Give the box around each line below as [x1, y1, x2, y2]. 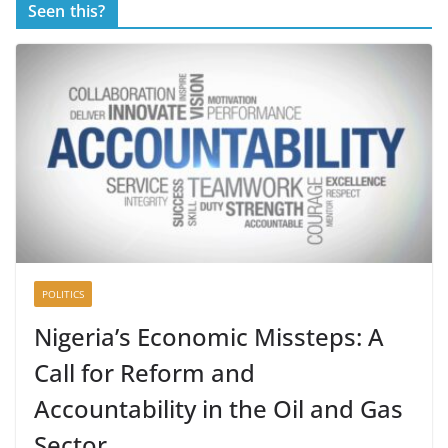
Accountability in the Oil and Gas [34, 392, 403, 426]
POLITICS [42, 287, 84, 302]
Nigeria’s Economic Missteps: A [34, 320, 384, 354]
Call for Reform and [34, 356, 255, 390]
